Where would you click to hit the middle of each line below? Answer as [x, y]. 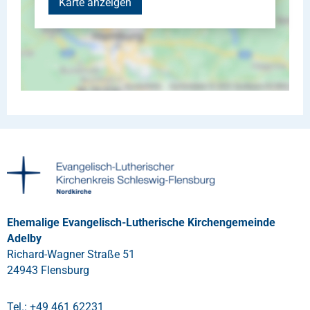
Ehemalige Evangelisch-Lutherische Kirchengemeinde [141, 222]
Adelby [24, 238]
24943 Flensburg [48, 270]
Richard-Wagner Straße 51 [71, 254]
